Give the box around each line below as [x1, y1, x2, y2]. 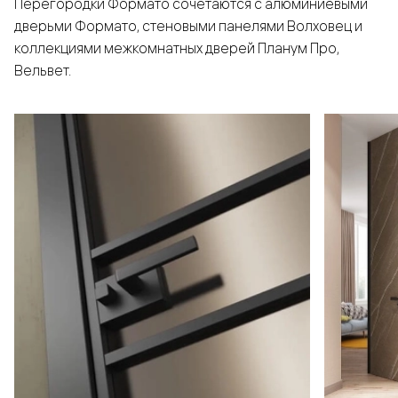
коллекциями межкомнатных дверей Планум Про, [14, 39, 339, 58]
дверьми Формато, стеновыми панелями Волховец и [14, 17, 362, 36]
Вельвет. [14, 61, 71, 80]
